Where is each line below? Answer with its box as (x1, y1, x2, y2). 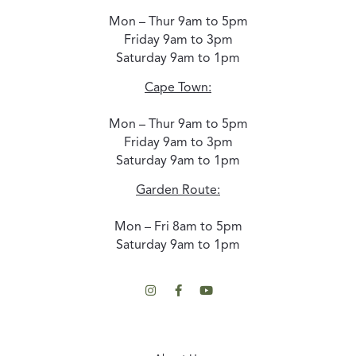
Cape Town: (145, 82, 211, 95)
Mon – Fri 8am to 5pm (114, 221, 242, 234)
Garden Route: (136, 184, 220, 198)
